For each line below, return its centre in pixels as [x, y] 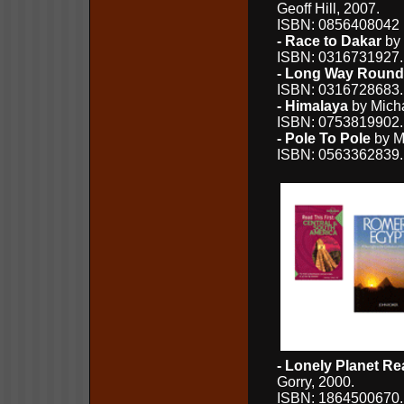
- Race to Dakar [329, 41]
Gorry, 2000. [316, 382]
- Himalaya [312, 106]
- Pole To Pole [324, 138]
